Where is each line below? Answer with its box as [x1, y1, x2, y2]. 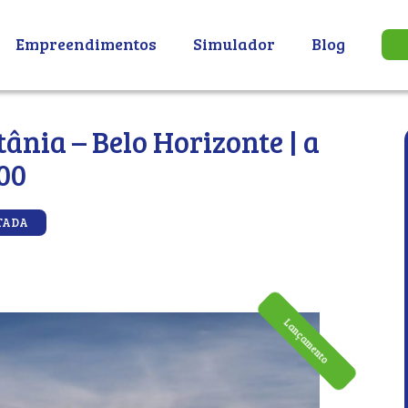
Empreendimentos [15, 33, 157, 56]
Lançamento [280, 315, 332, 367]
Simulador [193, 33, 275, 56]
